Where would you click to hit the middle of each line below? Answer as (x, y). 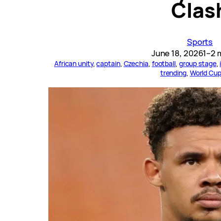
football (164, 64)
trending (173, 73)
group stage (198, 64)
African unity (74, 64)
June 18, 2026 (177, 53)
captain (108, 64)
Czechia (136, 64)
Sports (200, 42)
